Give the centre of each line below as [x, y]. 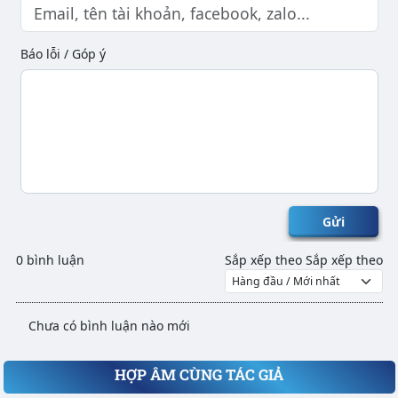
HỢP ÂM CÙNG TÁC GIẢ [199, 374]
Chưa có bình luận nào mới [109, 326]
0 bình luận [50, 260]
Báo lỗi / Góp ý [63, 54]
